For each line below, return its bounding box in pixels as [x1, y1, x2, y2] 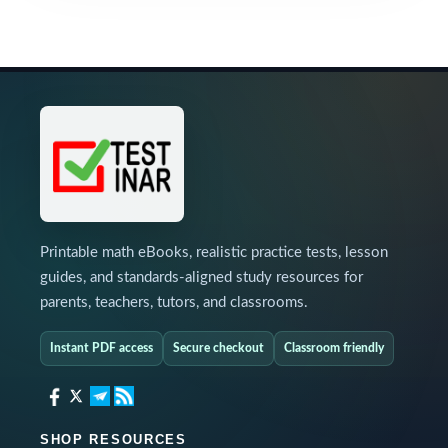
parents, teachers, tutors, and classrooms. [40, 295, 308, 310]
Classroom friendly [284, 342, 384, 354]
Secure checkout [173, 342, 264, 354]
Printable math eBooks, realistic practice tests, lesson [40, 245, 388, 260]
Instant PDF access [50, 342, 153, 354]
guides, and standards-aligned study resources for [40, 270, 363, 285]
